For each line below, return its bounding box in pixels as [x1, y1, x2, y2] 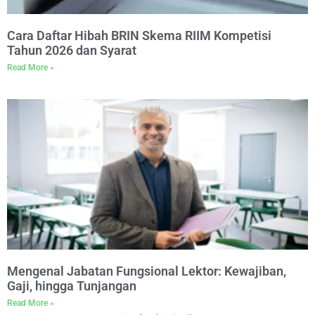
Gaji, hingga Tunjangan [7, 278, 136, 293]
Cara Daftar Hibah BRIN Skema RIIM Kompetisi [7, 28, 271, 43]
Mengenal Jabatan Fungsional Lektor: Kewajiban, [7, 264, 286, 278]
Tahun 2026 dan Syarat [7, 43, 139, 58]
